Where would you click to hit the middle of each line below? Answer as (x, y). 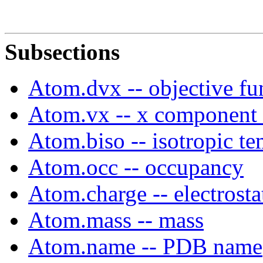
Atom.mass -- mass (116, 220)
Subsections (62, 52)
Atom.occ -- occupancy (136, 167)
